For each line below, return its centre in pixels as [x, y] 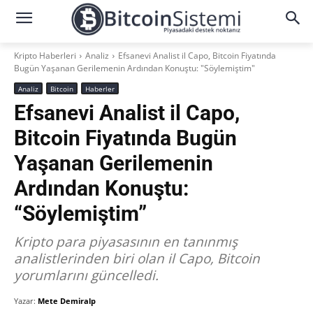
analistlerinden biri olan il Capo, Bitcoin [137, 259]
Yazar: [25, 301]
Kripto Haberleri [45, 56]
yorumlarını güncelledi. [86, 275]
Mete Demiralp [67, 301]
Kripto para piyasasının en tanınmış [126, 242]
